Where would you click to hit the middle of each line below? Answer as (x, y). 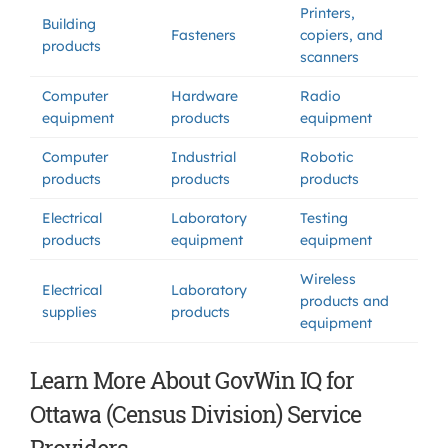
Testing (324, 218)
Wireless (328, 279)
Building (69, 24)
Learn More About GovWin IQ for (192, 380)
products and (344, 301)
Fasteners (203, 35)
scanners (329, 57)
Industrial (203, 157)
